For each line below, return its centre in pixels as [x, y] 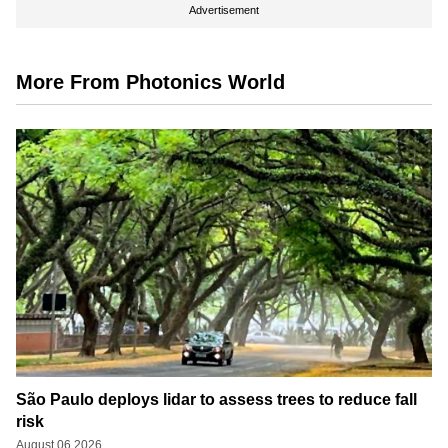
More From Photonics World [150, 81]
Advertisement [224, 9]
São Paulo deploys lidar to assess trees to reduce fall [216, 400]
